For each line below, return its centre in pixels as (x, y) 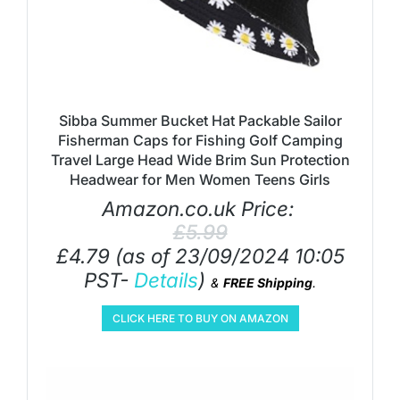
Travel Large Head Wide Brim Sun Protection (200, 160)
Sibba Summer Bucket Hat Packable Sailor (200, 121)
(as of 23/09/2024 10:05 (227, 256)
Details (166, 280)
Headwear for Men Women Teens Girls (200, 179)
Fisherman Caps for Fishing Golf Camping (200, 140)
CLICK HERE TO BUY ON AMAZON (200, 318)
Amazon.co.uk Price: (200, 208)
